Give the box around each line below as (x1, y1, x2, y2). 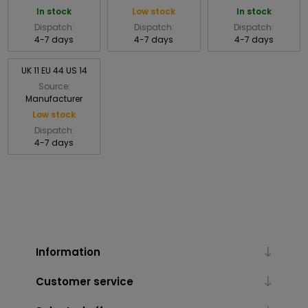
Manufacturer (25, 92, 83, 104)
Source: (38, 80, 70, 92)
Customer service (35, 274, 133, 289)
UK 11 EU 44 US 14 (21, 64, 87, 76)
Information (35, 244, 100, 259)
